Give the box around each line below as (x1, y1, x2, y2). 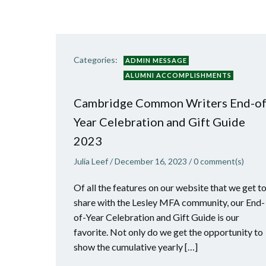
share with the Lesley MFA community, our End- (74, 197, 265, 208)
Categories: (74, 55, 118, 65)
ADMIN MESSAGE (125, 56, 187, 64)
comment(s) (200, 156, 244, 166)
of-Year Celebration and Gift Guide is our (74, 211, 239, 223)
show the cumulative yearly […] (74, 241, 198, 252)
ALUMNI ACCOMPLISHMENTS (125, 71, 232, 79)
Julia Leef (74, 156, 108, 166)
